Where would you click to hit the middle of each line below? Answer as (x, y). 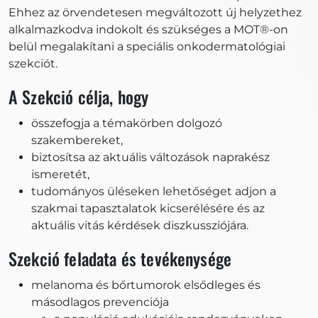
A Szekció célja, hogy (79, 96)
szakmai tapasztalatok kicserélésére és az (148, 208)
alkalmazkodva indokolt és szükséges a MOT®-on (148, 29)
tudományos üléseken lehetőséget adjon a (154, 191)
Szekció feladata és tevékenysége (120, 258)
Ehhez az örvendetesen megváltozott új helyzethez (155, 12)
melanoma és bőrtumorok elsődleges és (146, 285)
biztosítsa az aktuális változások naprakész (150, 157)
